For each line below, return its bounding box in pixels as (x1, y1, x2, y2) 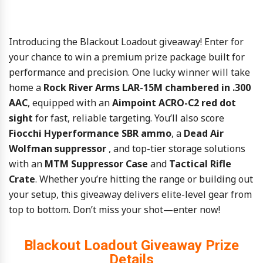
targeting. (109, 112, 154, 124)
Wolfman (9, 142, 55, 155)
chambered (165, 81, 221, 94)
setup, (31, 188, 61, 201)
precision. (87, 66, 132, 79)
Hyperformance (44, 127, 122, 140)
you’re (80, 173, 110, 186)
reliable (72, 112, 109, 124)
